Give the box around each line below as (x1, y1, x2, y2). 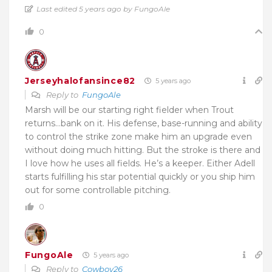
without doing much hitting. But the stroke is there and (25, 144, 260, 156)
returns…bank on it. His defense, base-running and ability (25, 118, 262, 129)
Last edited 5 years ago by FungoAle (36, 4, 170, 14)
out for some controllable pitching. (25, 185, 171, 196)
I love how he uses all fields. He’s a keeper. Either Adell (25, 158, 255, 169)
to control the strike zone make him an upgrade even (25, 131, 252, 143)
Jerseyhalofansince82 (25, 75, 135, 86)
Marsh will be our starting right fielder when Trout (25, 104, 234, 116)
